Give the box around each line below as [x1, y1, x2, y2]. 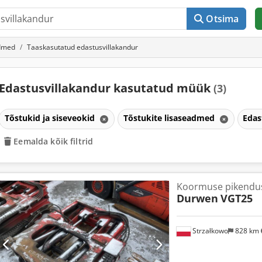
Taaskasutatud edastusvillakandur [27, 42, 138, 52]
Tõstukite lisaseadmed [123, 112, 217, 123]
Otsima [206, 12, 239, 25]
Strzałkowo [190, 226, 228, 236]
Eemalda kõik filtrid [13, 135, 94, 147]
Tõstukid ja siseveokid [4, 112, 97, 123]
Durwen [176, 191, 218, 205]
